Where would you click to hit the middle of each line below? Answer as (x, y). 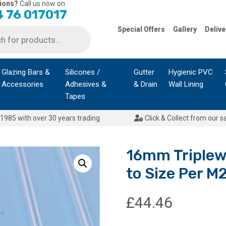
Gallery (185, 29)
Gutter (144, 72)
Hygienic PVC (190, 72)
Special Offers (141, 29)
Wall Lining (186, 84)
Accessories (22, 84)
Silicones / (82, 72)
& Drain (146, 84)
